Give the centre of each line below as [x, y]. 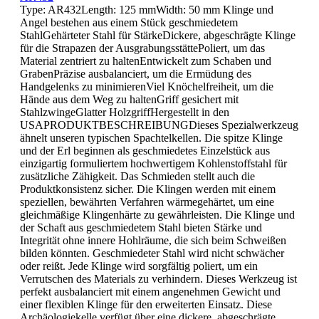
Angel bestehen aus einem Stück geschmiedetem [129, 22]
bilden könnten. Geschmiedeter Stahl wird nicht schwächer [152, 253]
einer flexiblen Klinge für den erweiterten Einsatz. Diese [146, 304]
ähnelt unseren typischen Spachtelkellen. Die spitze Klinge [151, 137]
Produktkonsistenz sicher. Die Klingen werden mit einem [148, 189]
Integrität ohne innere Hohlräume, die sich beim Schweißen [153, 240]
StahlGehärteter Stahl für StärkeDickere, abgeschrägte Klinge [158, 35]
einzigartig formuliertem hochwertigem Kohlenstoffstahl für [153, 163]
